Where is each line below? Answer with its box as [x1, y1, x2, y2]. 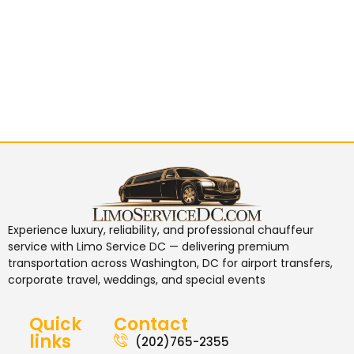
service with [8, 239, 77, 255]
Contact [114, 311, 189, 337]
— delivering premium [166, 239, 289, 255]
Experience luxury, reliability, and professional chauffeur [8, 222, 314, 239]
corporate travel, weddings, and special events [8, 272, 265, 288]
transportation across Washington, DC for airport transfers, [8, 255, 333, 272]
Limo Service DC [77, 239, 166, 255]
